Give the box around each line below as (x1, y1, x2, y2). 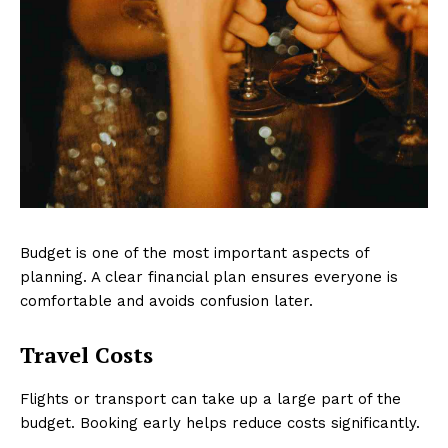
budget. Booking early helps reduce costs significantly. (20, 414, 420, 433)
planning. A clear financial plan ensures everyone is (20, 268, 398, 287)
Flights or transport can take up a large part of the (20, 390, 401, 409)
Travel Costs (20, 340, 153, 370)
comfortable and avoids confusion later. (20, 292, 313, 311)
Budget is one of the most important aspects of (20, 244, 369, 263)
